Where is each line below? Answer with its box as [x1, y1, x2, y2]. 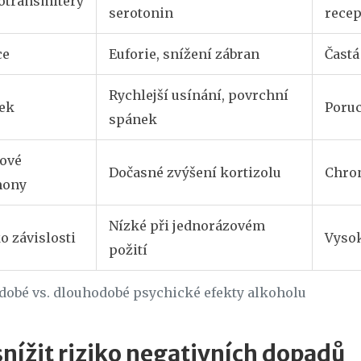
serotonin [109, 5, 173, 22]
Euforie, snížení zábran [109, 46, 259, 63]
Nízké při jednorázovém [109, 218, 265, 234]
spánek [109, 111, 157, 128]
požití [109, 242, 147, 259]
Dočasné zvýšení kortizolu [109, 164, 281, 181]
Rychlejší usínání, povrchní [109, 87, 288, 104]
